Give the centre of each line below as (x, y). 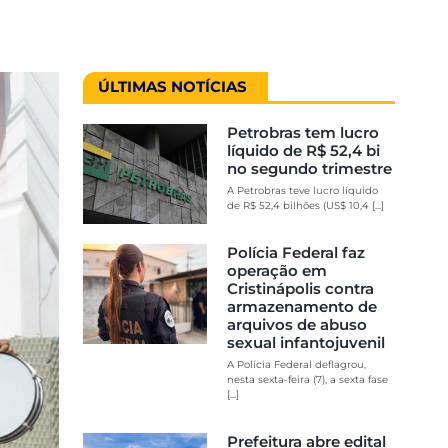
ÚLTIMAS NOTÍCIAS (172, 86)
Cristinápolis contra (300, 288)
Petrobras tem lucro (302, 132)
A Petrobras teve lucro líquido (302, 190)
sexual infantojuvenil (305, 342)
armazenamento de (301, 306)
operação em (276, 270)
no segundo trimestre (309, 168)
